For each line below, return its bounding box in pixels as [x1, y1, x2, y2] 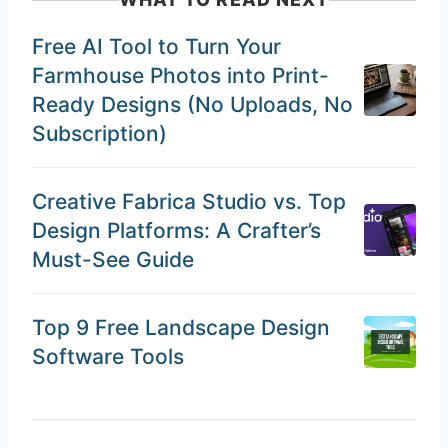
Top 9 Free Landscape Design [32, 314, 330, 340]
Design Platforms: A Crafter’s [32, 217, 321, 243]
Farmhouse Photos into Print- [32, 62, 329, 88]
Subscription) [32, 120, 167, 146]
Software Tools [32, 343, 184, 369]
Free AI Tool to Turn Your [32, 33, 281, 59]
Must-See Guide [32, 246, 194, 272]
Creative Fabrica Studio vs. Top [32, 188, 346, 214]
